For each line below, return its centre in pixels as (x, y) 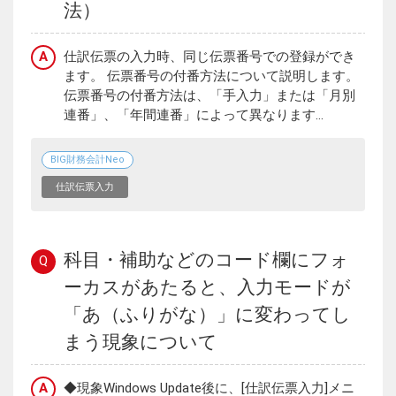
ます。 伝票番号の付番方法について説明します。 (211, 76)
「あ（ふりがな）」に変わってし (207, 314)
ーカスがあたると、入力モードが (207, 287)
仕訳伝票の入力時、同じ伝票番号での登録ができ (209, 56)
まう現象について (141, 342)
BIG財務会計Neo (88, 159)
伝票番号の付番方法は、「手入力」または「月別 (209, 95)
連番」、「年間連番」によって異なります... (194, 114)
